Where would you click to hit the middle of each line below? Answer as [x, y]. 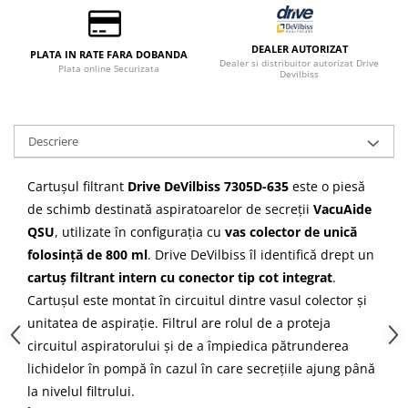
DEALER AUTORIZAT [299, 49]
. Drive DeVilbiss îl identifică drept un [261, 255]
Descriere [53, 141]
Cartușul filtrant [77, 186]
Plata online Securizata [109, 68]
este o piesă [327, 186]
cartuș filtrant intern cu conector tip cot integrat [180, 277]
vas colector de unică [291, 232]
